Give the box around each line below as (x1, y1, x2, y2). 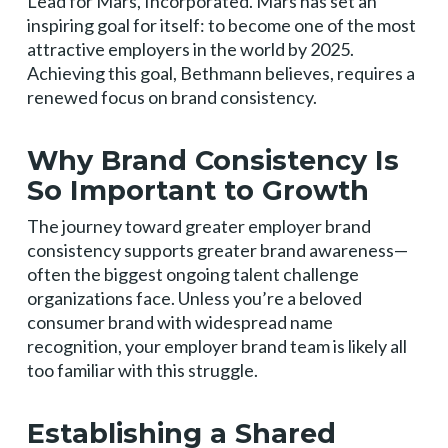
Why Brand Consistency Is (26, 144, 399, 177)
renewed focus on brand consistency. (26, 86, 317, 108)
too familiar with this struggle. (26, 359, 258, 381)
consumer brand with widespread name (26, 311, 333, 333)
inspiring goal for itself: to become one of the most (26, 14, 416, 36)
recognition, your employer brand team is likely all (26, 335, 407, 357)
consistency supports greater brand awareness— (26, 239, 408, 261)
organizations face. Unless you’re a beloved (26, 287, 362, 309)
